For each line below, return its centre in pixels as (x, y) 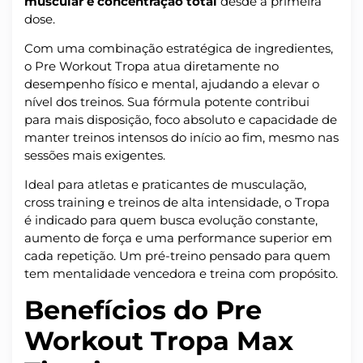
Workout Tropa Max (159, 340)
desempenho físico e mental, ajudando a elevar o (172, 84)
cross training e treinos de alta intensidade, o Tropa (177, 203)
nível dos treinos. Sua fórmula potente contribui (167, 102)
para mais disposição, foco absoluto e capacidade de (181, 120)
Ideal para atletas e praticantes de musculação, (165, 185)
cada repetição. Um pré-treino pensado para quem (177, 256)
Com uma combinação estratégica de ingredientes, (179, 49)
